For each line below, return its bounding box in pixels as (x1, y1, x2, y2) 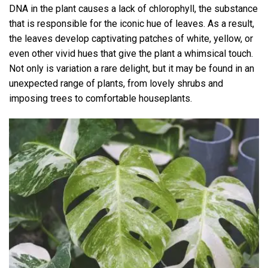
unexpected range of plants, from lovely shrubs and (9, 77, 223, 89)
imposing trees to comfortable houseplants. (9, 92, 192, 104)
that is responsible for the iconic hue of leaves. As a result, (9, 17, 254, 29)
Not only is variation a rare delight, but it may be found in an (9, 62, 254, 74)
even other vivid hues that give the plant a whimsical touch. (9, 47, 253, 59)
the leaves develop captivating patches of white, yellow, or (9, 32, 253, 44)
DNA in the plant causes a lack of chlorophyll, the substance (9, 2, 258, 14)
